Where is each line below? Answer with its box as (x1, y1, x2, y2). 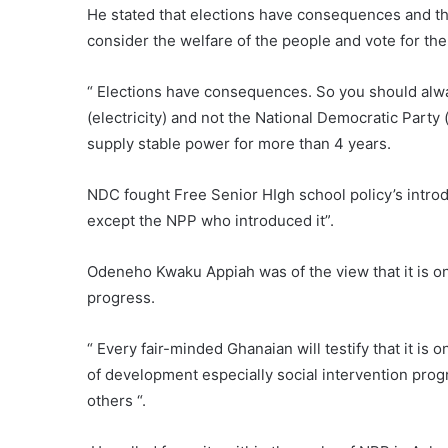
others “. (87, 391, 150, 410)
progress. (87, 288, 159, 307)
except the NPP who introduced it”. (87, 211, 338, 230)
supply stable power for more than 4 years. (87, 134, 391, 153)
